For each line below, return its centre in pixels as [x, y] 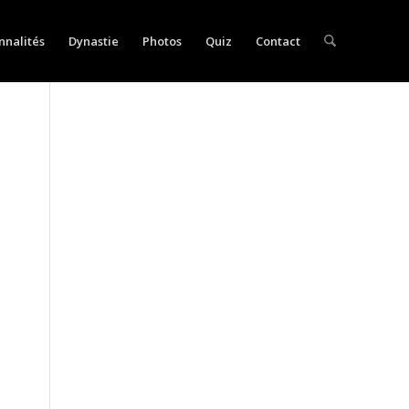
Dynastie [93, 41]
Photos [162, 41]
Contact [278, 41]
